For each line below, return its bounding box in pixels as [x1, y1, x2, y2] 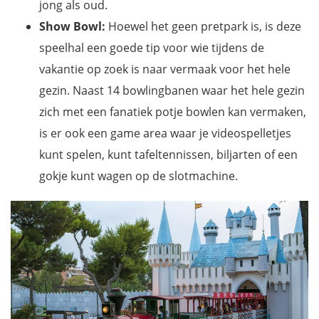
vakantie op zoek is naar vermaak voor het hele [39, 61, 291, 78]
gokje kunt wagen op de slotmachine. [39, 168, 238, 184]
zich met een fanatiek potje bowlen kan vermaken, [39, 104, 306, 120]
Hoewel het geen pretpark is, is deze [105, 19, 301, 35]
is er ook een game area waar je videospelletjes [39, 125, 291, 142]
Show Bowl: [39, 19, 105, 35]
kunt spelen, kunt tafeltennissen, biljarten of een [39, 147, 298, 163]
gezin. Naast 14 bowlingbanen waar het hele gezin [39, 83, 305, 99]
